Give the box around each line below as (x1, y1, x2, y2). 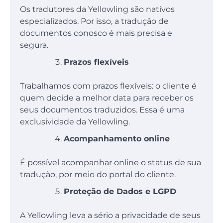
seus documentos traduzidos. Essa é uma (20, 105, 185, 114)
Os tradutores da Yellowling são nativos (20, 4, 175, 14)
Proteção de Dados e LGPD (64, 186, 176, 196)
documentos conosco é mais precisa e (20, 28, 172, 38)
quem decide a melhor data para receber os (20, 93, 194, 103)
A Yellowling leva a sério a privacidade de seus (20, 210, 201, 220)
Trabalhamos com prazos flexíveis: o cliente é (20, 81, 197, 91)
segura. (20, 40, 50, 50)
